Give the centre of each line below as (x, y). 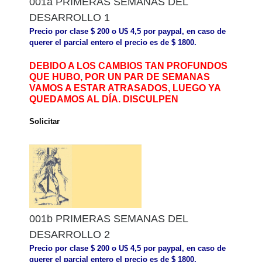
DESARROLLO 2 (70, 235)
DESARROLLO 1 (70, 18)
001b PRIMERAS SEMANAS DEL (108, 219)
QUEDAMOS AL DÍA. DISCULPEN (104, 99)
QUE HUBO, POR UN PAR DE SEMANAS (120, 77)
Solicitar (44, 122)
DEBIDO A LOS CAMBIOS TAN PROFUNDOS (128, 65)
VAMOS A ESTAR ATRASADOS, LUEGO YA (125, 88)
